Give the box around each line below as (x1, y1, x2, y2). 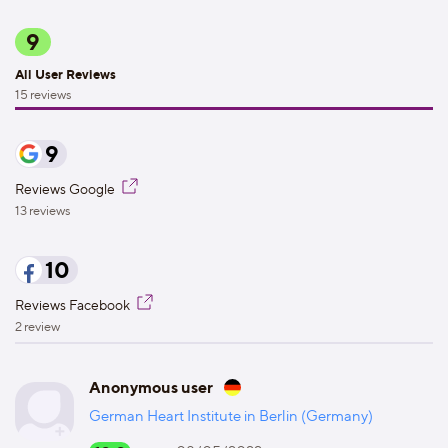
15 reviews (15, 86, 72, 102)
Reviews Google (15, 180, 118, 197)
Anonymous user (89, 377, 213, 397)
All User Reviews (15, 66, 116, 82)
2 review (15, 318, 60, 334)
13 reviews (15, 202, 71, 218)
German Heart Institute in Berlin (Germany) (89, 407, 373, 425)
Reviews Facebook (15, 296, 133, 313)
